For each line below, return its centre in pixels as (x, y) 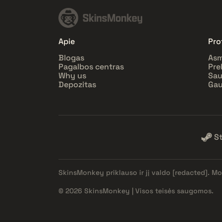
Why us (72, 75)
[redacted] (190, 172)
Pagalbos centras (91, 66)
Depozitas (77, 84)
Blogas (71, 57)
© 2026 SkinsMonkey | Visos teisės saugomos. (136, 191)
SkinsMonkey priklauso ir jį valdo (115, 172)
